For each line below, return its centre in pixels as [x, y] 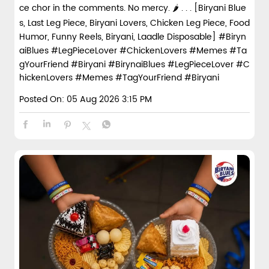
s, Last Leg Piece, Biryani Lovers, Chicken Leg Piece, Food [134, 23]
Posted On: [42, 99]
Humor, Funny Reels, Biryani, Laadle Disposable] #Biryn [133, 37]
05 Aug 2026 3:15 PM [109, 99]
